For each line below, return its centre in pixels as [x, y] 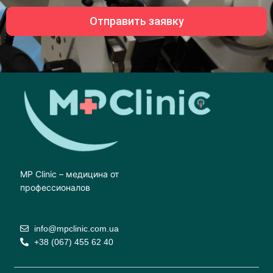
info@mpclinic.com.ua [76, 228]
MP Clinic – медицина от [70, 174]
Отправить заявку [136, 21]
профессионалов [55, 188]
